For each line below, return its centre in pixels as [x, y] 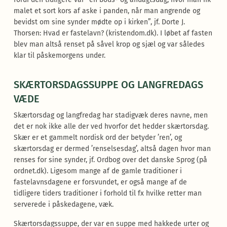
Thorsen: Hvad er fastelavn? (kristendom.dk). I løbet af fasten [113, 33]
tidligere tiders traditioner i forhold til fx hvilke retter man [107, 193]
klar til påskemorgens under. [59, 55]
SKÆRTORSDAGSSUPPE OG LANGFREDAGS [108, 85]
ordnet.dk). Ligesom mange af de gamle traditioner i [98, 171]
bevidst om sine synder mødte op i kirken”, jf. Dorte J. [99, 22]
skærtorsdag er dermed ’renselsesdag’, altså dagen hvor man [112, 149]
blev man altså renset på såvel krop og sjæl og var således [109, 44]
